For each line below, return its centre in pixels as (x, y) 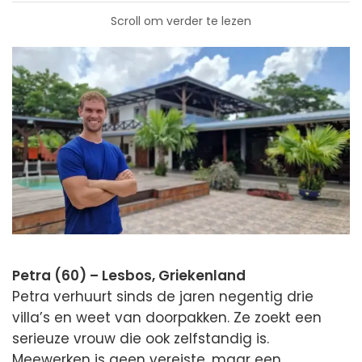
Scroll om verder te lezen (181, 21)
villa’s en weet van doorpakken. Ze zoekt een (167, 318)
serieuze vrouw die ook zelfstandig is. (141, 339)
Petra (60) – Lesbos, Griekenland (129, 276)
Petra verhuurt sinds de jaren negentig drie (163, 297)
